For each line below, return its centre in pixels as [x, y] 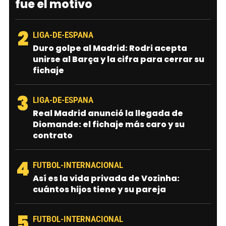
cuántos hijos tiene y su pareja [99, 189]
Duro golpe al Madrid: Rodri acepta [110, 48]
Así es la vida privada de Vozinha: [106, 178]
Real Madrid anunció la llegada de [108, 113]
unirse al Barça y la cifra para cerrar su [119, 59]
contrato [53, 135]
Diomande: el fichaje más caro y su [109, 124]
